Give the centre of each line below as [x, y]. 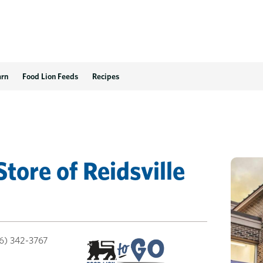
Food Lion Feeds [50, 76]
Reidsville [134, 171]
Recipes [106, 76]
